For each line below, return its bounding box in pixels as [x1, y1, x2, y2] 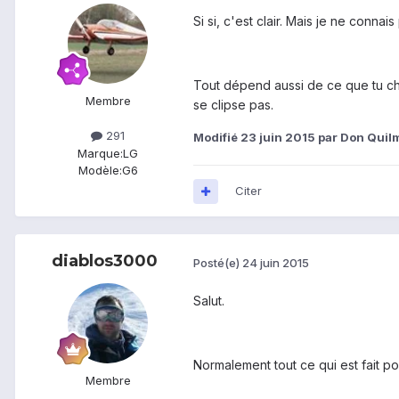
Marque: [77, 145, 123, 160]
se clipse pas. [193, 97, 273, 113]
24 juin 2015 [242, 255, 309, 270]
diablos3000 [51, 251, 158, 272]
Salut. [193, 293, 224, 309]
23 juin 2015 [240, 130, 315, 145]
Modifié [193, 130, 240, 145]
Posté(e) [193, 255, 242, 270]
